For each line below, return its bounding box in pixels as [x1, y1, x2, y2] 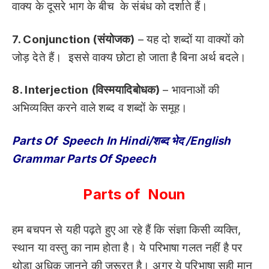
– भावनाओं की [160, 83, 220, 97]
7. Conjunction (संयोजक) [12, 32, 135, 46]
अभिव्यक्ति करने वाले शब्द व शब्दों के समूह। [12, 101, 188, 115]
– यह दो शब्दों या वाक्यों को [134, 32, 244, 46]
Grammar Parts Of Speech [12, 151, 159, 166]
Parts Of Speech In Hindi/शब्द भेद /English [12, 133, 231, 148]
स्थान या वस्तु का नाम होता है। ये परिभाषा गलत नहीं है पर [12, 241, 243, 255]
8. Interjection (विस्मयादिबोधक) [12, 83, 160, 97]
